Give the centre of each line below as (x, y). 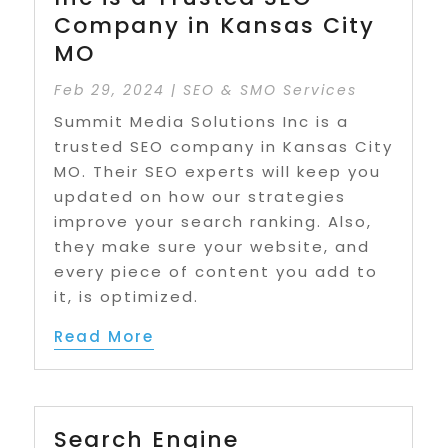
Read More (104, 337)
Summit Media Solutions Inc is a (202, 122)
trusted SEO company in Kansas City (224, 147)
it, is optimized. (127, 297)
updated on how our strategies (200, 197)
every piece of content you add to (216, 272)
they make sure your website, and (212, 247)
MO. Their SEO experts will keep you (218, 172)
